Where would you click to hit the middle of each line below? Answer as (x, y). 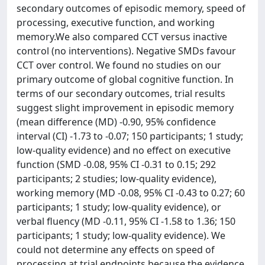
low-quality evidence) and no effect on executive (124, 150)
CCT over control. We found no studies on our (119, 65)
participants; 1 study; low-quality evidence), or (119, 207)
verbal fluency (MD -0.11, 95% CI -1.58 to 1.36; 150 (126, 221)
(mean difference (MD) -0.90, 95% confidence (116, 122)
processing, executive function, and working (116, 22)
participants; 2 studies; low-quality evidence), (117, 179)
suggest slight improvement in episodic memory (125, 108)
